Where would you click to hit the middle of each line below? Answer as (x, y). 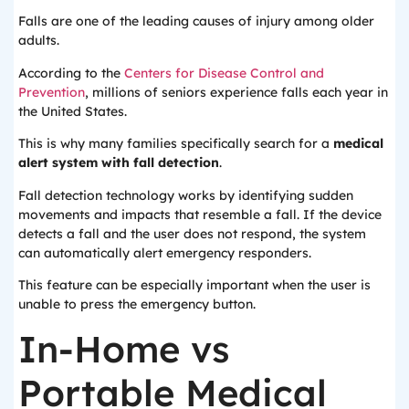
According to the (71, 73)
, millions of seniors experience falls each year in (236, 92)
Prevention (52, 92)
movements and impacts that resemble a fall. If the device (200, 214)
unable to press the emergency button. (137, 304)
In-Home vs (124, 349)
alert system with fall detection (119, 163)
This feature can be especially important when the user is (194, 284)
